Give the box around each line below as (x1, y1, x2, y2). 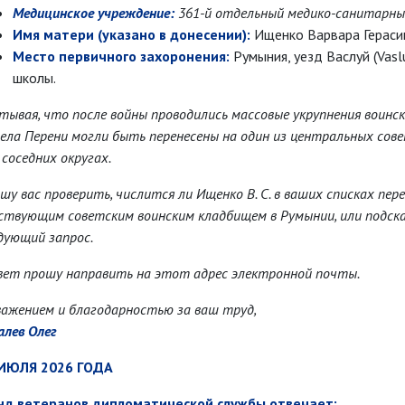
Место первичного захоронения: (13, 46, 230, 65)
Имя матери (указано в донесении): (13, 24, 250, 43)
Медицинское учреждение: (13, 3, 178, 22)
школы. (13, 68, 56, 87)
